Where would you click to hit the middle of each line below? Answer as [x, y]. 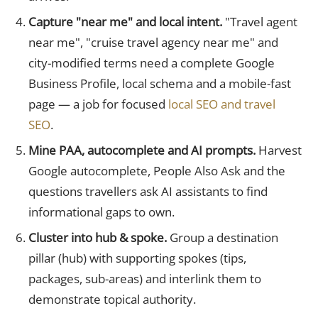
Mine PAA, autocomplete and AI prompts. [142, 150]
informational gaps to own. [101, 212]
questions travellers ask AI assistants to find [148, 191]
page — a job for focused [98, 104]
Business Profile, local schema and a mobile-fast [159, 83]
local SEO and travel [221, 104]
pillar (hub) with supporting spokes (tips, [137, 258]
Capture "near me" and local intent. [125, 21]
